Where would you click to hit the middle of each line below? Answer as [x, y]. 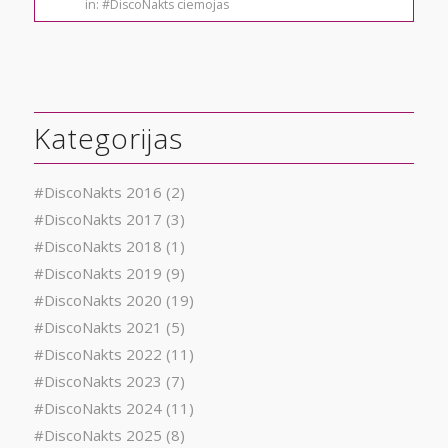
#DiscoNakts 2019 [97, 272]
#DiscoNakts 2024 [97, 407]
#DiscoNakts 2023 [97, 380]
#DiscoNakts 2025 [97, 434]
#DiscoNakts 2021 [97, 326]
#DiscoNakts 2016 [97, 191]
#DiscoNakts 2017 [97, 218]
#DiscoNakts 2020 [97, 299]
